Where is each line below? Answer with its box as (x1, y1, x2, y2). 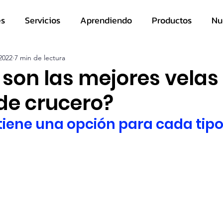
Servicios (25, 13, 60, 27)
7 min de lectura (14, 53, 65, 62)
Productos (152, 13, 192, 27)
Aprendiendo (80, 13, 132, 27)
